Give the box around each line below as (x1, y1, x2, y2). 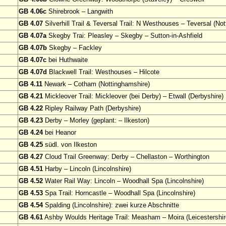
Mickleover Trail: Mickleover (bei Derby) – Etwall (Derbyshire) (43, 92, 223, 100)
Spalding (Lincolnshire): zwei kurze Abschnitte (43, 201, 179, 209)
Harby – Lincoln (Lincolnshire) (43, 165, 131, 173)
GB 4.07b (19, 44, 47, 52)
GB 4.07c (19, 56, 46, 64)
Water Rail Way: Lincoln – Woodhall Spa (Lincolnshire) (43, 177, 204, 185)
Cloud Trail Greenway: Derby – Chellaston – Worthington (43, 153, 209, 161)
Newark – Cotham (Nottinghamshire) (42, 80, 150, 88)
